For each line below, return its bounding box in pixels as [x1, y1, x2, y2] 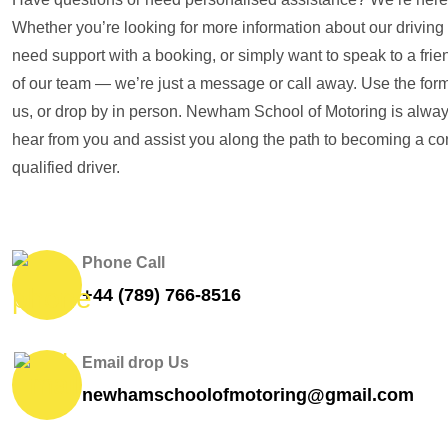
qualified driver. [12, 158, 120, 176]
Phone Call [82, 253, 165, 271]
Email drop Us [82, 353, 189, 371]
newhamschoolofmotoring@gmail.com [82, 384, 414, 405]
